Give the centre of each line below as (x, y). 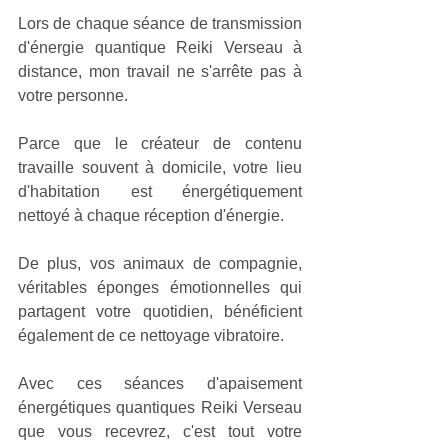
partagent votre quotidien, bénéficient (160, 311)
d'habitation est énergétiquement (160, 191)
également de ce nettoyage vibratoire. (153, 335)
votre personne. (73, 95)
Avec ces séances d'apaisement (160, 383)
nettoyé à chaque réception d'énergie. (153, 215)
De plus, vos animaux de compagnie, (160, 263)
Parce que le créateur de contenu (160, 143)
